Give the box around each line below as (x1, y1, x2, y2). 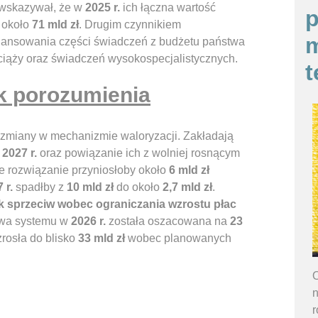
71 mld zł (32, 18, 79, 31)
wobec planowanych (125, 232, 231, 245)
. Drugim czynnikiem (79, 18, 181, 31)
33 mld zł (78, 232, 125, 245)
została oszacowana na (106, 215, 230, 228)
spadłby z (13, 181, 67, 194)
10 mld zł (67, 181, 114, 194)
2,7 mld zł (163, 181, 212, 194)
